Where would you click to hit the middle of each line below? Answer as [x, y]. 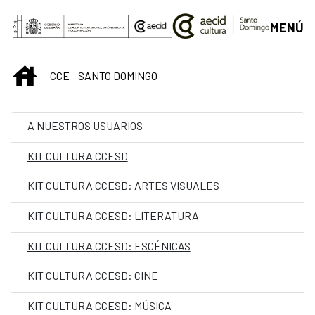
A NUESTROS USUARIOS [85, 126]
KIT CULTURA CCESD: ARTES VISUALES [123, 186]
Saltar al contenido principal [81, 15]
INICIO [51, 73]
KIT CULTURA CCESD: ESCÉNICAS [109, 245]
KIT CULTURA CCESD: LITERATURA [113, 216]
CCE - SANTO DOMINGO [104, 76]
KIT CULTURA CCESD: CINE [92, 276]
